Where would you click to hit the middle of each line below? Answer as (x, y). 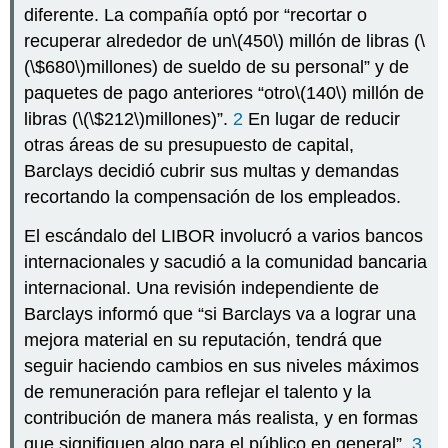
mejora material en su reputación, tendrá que (203, 340)
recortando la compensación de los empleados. (213, 197)
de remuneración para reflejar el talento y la (198, 392)
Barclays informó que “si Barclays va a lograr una (220, 314)
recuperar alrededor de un (128, 41)
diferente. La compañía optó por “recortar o (196, 15)
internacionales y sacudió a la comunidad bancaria (226, 262)
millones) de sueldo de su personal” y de (248, 67)
